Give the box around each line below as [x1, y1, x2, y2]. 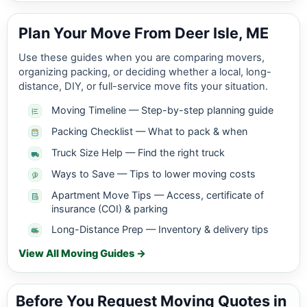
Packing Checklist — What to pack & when [51, 125, 247, 138]
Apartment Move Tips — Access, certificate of [51, 189, 264, 201]
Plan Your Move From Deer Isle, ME [19, 24, 269, 42]
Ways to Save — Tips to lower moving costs [51, 168, 256, 180]
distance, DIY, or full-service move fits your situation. [19, 80, 268, 93]
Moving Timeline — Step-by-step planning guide [51, 104, 273, 116]
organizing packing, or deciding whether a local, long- [19, 66, 271, 79]
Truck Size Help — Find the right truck [51, 147, 225, 159]
